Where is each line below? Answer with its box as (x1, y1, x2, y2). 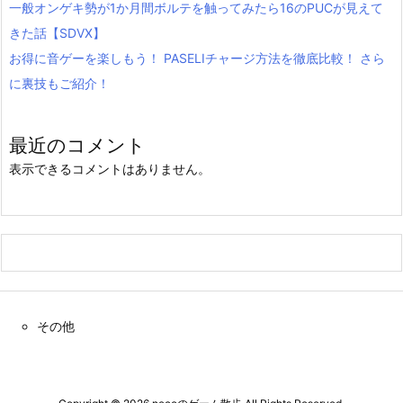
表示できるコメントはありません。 (9, 161, 210, 177)
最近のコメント (9, 134, 146, 157)
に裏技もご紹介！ (9, 76, 110, 92)
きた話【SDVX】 (9, 25, 105, 41)
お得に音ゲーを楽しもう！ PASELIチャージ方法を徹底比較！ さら (9, 50, 385, 67)
